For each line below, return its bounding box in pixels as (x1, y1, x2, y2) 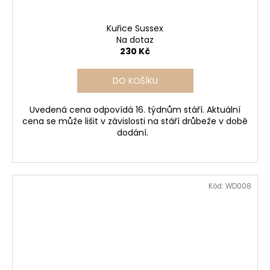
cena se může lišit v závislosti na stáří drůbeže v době (22, 115, 248, 128)
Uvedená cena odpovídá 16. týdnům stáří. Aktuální (30, 104, 240, 116)
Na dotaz (116, 34, 154, 46)
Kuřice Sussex (107, 22, 163, 35)
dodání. (117, 127, 153, 139)
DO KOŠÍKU (112, 75, 158, 87)
